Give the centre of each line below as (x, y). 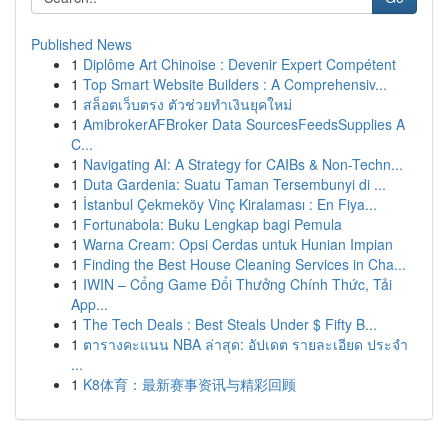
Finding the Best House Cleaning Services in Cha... (244, 264)
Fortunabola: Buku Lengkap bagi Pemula (212, 224)
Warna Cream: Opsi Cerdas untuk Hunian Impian (238, 244)
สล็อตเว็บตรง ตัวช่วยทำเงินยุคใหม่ (187, 104)
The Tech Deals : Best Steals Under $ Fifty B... (230, 324)
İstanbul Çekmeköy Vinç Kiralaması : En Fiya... (230, 204)
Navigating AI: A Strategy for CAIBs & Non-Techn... (243, 164)
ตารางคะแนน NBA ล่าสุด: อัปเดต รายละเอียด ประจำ (245, 344)
